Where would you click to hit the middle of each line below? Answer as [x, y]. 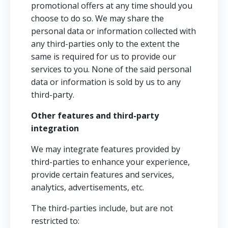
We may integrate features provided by [106, 149]
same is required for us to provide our [104, 56]
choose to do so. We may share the [97, 18]
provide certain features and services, [103, 175]
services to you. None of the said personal [111, 69]
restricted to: [55, 221]
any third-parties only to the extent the [105, 44]
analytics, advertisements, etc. [88, 187]
